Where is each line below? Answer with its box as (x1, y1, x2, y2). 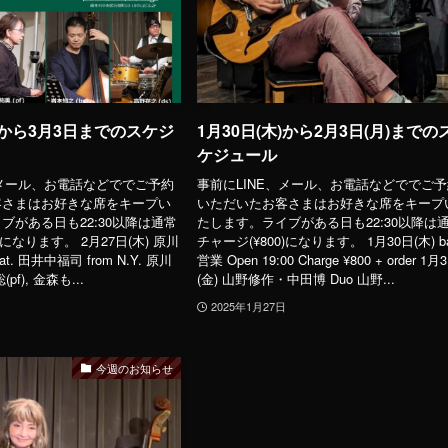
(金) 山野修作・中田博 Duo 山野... (197, 268, 396, 288)
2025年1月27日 (211, 297, 287, 314)
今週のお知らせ (96, 359, 174, 376)
